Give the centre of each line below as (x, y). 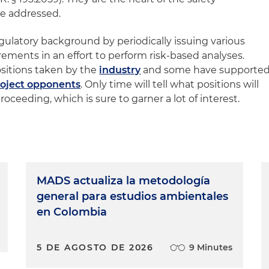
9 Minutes (210, 247)
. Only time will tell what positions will (170, 84)
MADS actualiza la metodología (124, 181)
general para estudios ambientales (133, 196)
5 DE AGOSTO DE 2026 (95, 247)
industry (120, 70)
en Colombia (72, 212)
